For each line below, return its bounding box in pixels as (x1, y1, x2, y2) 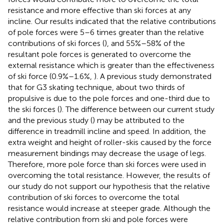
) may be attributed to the (92, 115, 184, 125)
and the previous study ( (8, 115, 92, 125)
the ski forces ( (8, 104, 59, 114)
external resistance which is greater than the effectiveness (8, 60, 214, 70)
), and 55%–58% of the (104, 38, 185, 48)
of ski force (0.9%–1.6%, (8, 71, 94, 81)
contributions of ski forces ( (8, 38, 104, 48)
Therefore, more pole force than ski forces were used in (8, 159, 206, 169)
